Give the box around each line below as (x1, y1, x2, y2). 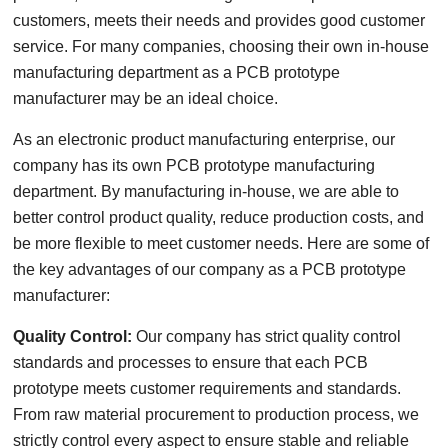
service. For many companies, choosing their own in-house (13, 38, 430, 55)
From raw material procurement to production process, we (13, 406, 420, 423)
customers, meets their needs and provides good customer (13, 12, 426, 29)
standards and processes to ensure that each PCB (13, 354, 369, 371)
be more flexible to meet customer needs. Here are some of (13, 235, 430, 252)
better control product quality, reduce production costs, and (13, 209, 425, 226)
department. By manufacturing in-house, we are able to (13, 183, 400, 200)
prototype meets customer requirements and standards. (13, 380, 402, 397)
